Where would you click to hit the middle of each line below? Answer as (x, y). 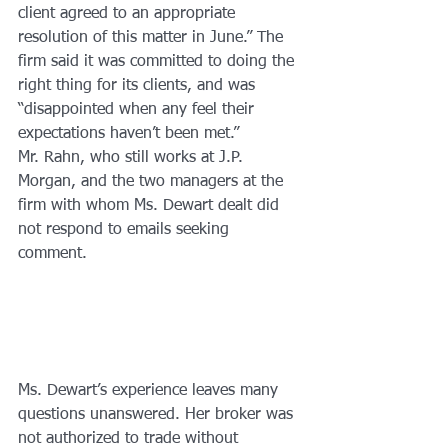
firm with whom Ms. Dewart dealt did (151, 205)
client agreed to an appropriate (129, 13)
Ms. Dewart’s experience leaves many (150, 390)
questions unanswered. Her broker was (158, 414)
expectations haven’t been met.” (128, 133)
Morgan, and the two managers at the (153, 181)
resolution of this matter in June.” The (153, 37)
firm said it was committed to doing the (158, 61)
